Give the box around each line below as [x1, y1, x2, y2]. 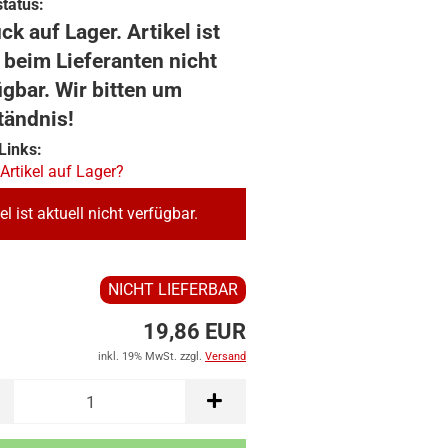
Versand [204, 350, 246, 363]
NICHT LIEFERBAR [107, 280, 238, 299]
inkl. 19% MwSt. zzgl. [97, 350, 205, 363]
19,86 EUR [142, 319, 246, 344]
